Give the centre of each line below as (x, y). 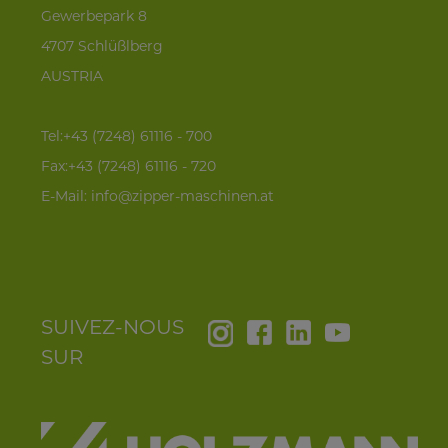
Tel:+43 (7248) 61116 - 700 (126, 136)
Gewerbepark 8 (94, 16)
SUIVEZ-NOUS (112, 327)
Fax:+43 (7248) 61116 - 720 (128, 166)
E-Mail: (66, 196)
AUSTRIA (72, 76)
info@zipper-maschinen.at (182, 196)
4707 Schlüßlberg (102, 46)
